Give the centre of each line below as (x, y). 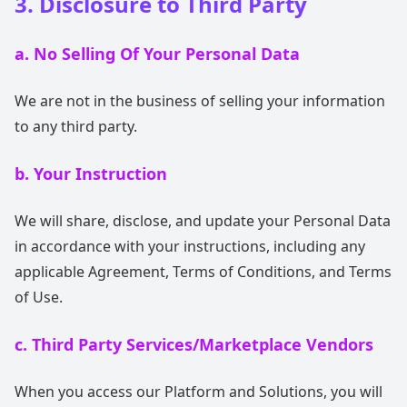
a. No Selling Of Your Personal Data (157, 54)
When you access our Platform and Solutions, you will (199, 392)
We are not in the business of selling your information (200, 101)
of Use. (39, 297)
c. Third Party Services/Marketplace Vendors (194, 344)
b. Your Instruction (91, 174)
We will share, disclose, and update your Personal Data (203, 221)
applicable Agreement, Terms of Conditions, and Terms (203, 272)
